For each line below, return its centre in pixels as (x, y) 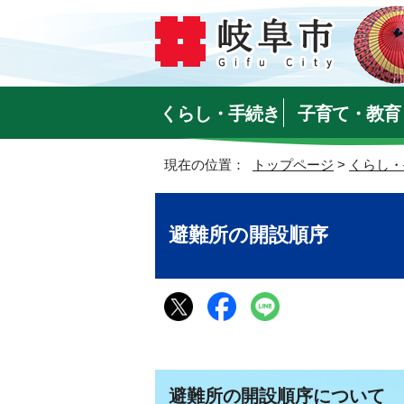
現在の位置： (208, 165)
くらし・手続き (220, 114)
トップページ (293, 165)
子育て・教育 (349, 114)
